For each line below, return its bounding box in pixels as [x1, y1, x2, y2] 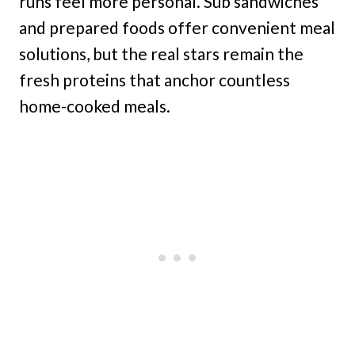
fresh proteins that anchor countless [19, 70, 290, 90]
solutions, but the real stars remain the [19, 44, 303, 64]
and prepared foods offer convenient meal [19, 17, 335, 38]
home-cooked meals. [19, 96, 170, 116]
